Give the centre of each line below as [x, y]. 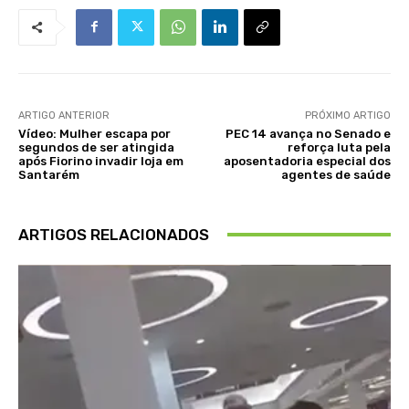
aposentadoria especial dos [307, 161]
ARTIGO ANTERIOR [64, 115]
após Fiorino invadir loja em [101, 161]
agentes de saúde [336, 174]
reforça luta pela [339, 147]
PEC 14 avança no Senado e [308, 133]
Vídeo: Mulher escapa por [94, 133]
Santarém [49, 174]
